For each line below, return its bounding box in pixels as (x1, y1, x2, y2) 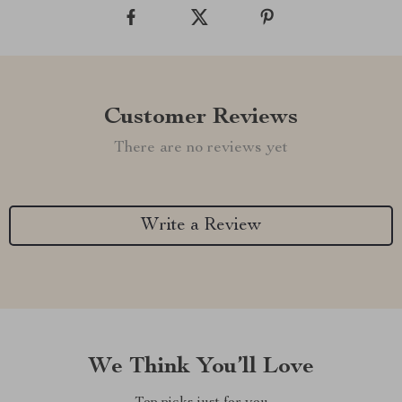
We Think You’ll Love (88, 355, 314, 379)
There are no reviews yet (114, 140, 288, 156)
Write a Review (141, 216, 261, 235)
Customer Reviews (104, 106, 298, 129)
